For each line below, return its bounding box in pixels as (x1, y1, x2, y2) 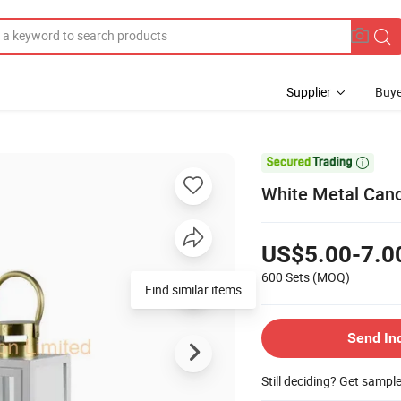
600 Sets (261, 268, 310, 286)
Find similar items (145, 280, 242, 298)
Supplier (286, 83, 331, 100)
